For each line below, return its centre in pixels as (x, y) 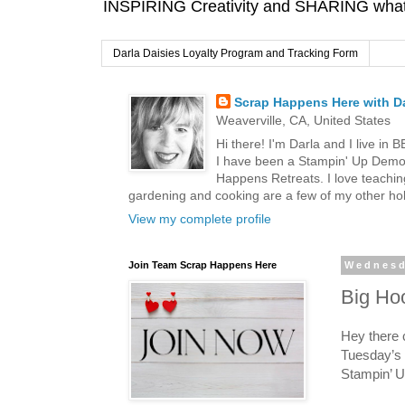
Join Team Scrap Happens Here (202, 265)
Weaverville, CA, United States (303, 121)
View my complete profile (200, 219)
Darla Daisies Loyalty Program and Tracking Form (235, 54)
